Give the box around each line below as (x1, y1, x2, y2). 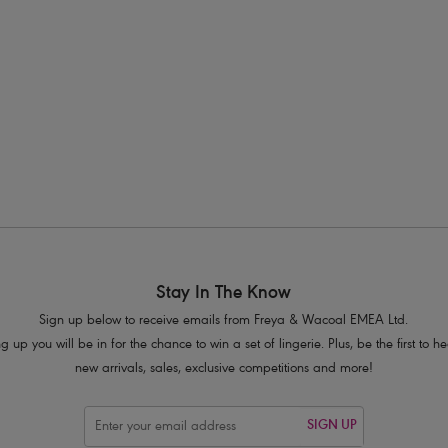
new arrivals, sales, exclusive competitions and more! (74, 361, 373, 377)
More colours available (240, 43, 351, 57)
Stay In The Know (156, 283, 292, 304)
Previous (328, 159, 379, 175)
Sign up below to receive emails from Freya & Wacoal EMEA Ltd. (39, 313, 409, 329)
